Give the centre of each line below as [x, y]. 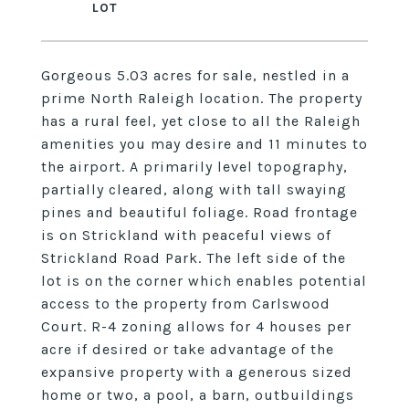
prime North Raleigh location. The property [202, 98]
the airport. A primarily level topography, [194, 167]
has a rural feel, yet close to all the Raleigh [201, 121]
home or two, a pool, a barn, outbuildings [198, 395]
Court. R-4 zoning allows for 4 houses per [196, 326]
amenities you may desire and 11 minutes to [204, 144]
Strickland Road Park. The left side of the [194, 258]
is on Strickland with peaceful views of [186, 235]
